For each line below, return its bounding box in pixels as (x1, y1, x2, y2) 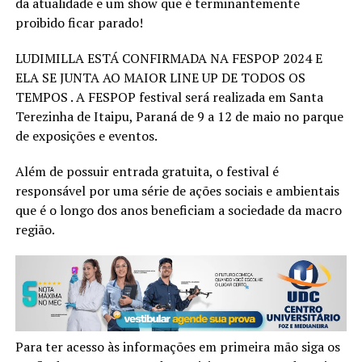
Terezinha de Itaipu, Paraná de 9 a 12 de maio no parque (15, 107, 343, 126)
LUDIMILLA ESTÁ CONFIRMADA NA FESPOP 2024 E (15, 49, 322, 68)
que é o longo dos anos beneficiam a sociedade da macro (15, 201, 342, 220)
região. (15, 221, 55, 239)
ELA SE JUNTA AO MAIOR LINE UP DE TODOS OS (15, 69, 305, 87)
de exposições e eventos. (15, 127, 158, 145)
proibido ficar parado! (15, 14, 143, 32)
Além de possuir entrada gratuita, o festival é (15, 162, 279, 181)
